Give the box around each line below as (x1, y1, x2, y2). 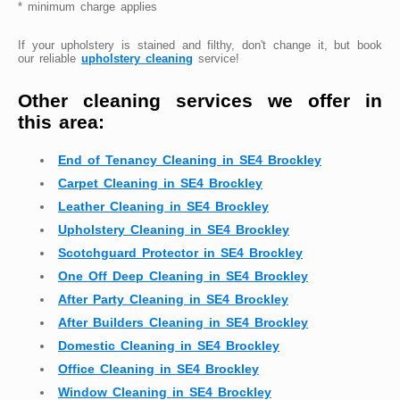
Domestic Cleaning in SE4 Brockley (58, 338, 279, 354)
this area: (18, 111, 104, 132)
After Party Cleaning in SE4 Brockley (58, 292, 288, 307)
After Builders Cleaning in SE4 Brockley (58, 315, 308, 330)
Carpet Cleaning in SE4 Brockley (58, 176, 262, 191)
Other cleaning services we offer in (18, 89, 382, 111)
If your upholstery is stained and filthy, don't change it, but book (18, 38, 382, 53)
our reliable (18, 52, 81, 66)
